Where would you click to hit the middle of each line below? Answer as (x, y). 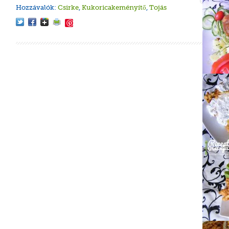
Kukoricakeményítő (114, 7)
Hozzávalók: (37, 7)
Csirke (68, 7)
